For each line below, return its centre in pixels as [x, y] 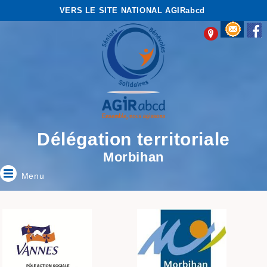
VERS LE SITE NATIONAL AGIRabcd [132, 10]
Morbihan [133, 157]
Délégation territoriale [133, 139]
